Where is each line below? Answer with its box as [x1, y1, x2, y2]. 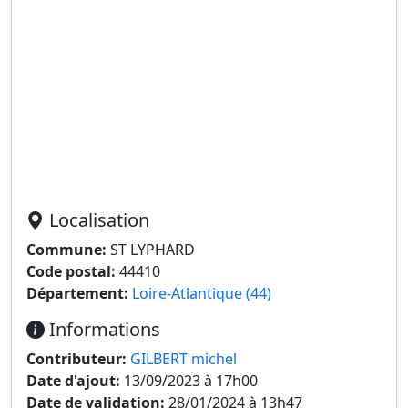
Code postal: [26, 261, 116, 281]
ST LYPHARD [107, 240, 195, 260]
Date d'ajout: [26, 371, 120, 391]
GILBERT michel [130, 349, 237, 369]
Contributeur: [26, 349, 127, 369]
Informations [45, 317, 160, 342]
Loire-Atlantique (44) [132, 283, 271, 303]
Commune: [26, 240, 107, 260]
